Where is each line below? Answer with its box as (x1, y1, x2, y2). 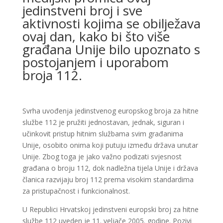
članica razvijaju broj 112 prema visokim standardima (22, 175, 194, 184)
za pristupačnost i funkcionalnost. (22, 186, 130, 196)
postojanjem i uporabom (22, 53, 169, 71)
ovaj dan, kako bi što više (22, 27, 170, 45)
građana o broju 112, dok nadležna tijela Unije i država (22, 163, 198, 173)
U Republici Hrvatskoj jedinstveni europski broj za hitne (22, 205, 199, 214)
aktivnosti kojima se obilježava (22, 14, 201, 32)
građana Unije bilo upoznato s (22, 40, 200, 58)
